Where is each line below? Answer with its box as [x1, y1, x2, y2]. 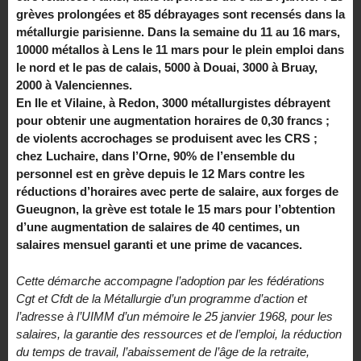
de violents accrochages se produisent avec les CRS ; [16, 131, 317, 146]
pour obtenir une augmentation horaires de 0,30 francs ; [16, 114, 330, 128]
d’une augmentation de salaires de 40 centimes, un [16, 220, 300, 234]
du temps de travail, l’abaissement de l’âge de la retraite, [16, 345, 309, 359]
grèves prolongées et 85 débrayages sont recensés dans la [16, 7, 345, 22]
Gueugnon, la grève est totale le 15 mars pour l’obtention [16, 202, 335, 217]
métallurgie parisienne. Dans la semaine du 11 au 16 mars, [16, 25, 340, 39]
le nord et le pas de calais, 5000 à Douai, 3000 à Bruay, [16, 60, 317, 75]
